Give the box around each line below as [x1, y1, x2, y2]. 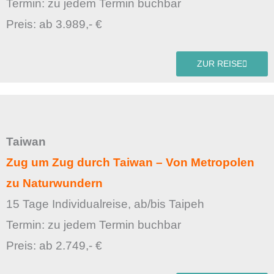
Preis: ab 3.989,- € [6, 18, 102, 31]
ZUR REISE [197, 59, 242, 69]
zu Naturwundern [6, 177, 103, 190]
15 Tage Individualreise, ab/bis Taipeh [6, 198, 204, 211]
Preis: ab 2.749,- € [6, 239, 102, 253]
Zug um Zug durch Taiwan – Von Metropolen [6, 156, 254, 169]
